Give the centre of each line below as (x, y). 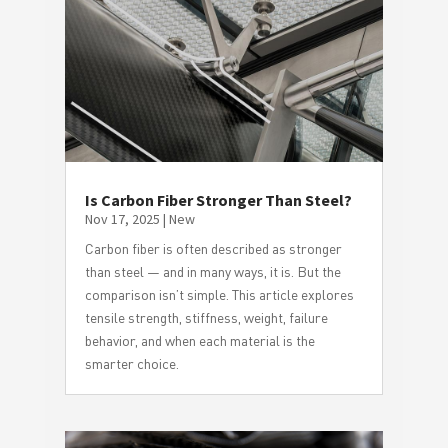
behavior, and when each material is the (199, 340)
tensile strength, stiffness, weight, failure (206, 317)
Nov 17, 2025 (122, 218)
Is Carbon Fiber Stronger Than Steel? (218, 199)
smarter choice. (131, 363)
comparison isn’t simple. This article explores (219, 294)
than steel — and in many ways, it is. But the (212, 271)
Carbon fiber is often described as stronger (213, 248)
